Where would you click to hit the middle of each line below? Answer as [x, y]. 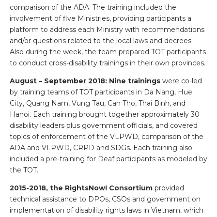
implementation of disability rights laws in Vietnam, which [107, 210]
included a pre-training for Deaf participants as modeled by [108, 159]
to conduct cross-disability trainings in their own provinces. [108, 63]
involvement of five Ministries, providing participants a [101, 18]
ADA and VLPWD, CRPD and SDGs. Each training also [101, 147]
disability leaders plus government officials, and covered [104, 125]
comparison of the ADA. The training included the [93, 7]
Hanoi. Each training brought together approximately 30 [105, 114]
